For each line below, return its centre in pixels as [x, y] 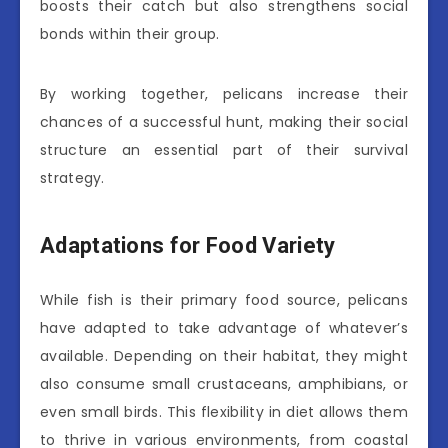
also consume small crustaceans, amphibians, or [224, 384]
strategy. [72, 178]
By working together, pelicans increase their [224, 94]
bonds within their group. [130, 34]
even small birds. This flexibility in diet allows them [224, 412]
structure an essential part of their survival [224, 150]
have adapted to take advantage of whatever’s [224, 328]
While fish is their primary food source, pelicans [224, 300]
